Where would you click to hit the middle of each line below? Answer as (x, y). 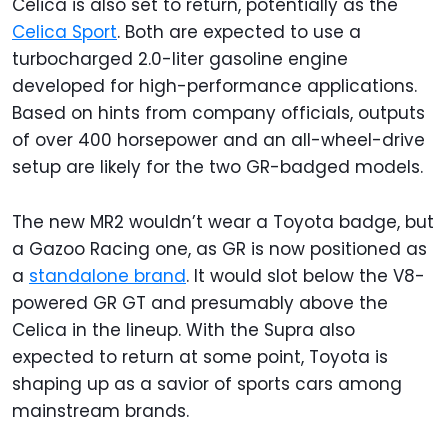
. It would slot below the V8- (305, 275)
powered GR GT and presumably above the (200, 302)
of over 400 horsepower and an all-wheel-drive (218, 139)
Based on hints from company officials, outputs (218, 112)
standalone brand (107, 275)
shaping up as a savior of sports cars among (207, 383)
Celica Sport (64, 31)
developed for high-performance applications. (214, 85)
